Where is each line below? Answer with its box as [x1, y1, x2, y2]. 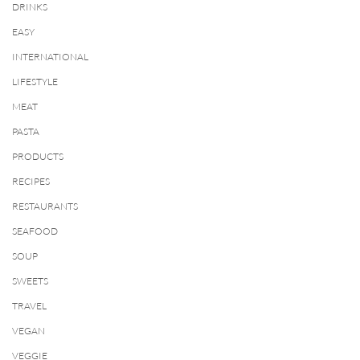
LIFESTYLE [12, 76, 58, 88]
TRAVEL [12, 300, 47, 312]
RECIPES [12, 175, 50, 187]
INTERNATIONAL [12, 51, 88, 63]
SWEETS [12, 275, 48, 287]
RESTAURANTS [12, 200, 78, 212]
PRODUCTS [12, 150, 63, 162]
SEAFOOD [12, 225, 58, 237]
